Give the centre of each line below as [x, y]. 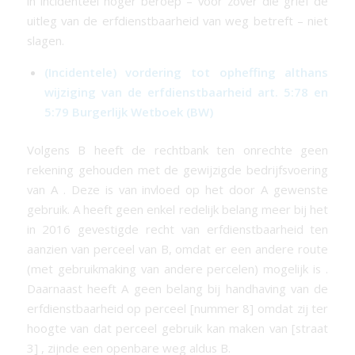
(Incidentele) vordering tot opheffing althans [186, 73]
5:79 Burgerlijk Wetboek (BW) [128, 112]
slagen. [45, 40]
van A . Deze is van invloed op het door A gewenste [177, 190]
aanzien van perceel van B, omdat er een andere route [177, 249]
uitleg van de [64, 20]
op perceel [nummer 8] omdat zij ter [226, 309]
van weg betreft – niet [263, 20]
